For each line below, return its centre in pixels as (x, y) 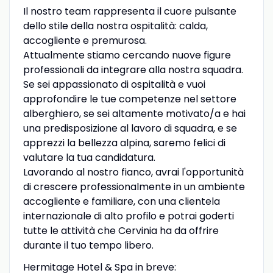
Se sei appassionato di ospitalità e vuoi (114, 84)
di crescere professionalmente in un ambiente (134, 186)
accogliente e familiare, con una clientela (121, 201)
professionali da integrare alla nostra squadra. (133, 69)
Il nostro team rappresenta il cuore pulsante (129, 11)
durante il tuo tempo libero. (88, 245)
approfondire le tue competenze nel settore (129, 99)
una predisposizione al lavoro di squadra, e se (130, 128)
